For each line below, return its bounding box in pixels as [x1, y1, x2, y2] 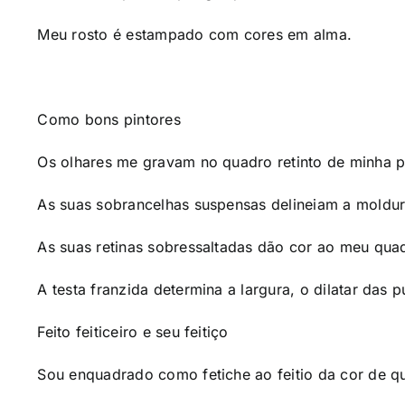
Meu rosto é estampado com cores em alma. [37, 25, 353, 43]
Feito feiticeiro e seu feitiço [37, 323, 229, 341]
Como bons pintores [37, 110, 181, 128]
